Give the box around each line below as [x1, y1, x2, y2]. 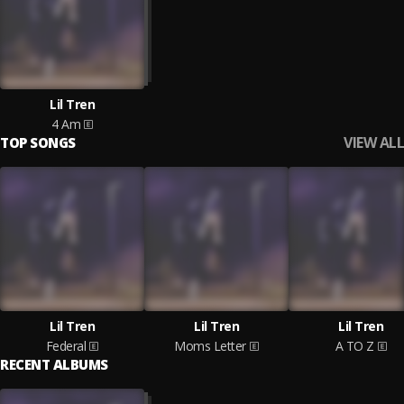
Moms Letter [174, 337, 246, 354]
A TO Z [335, 337, 374, 354]
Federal [45, 337, 87, 354]
